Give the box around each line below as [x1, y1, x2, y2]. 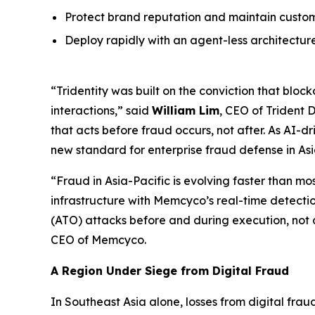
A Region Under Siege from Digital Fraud [51, 264, 289, 278]
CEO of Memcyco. [51, 233, 146, 247]
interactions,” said [51, 103, 152, 118]
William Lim [152, 103, 219, 118]
